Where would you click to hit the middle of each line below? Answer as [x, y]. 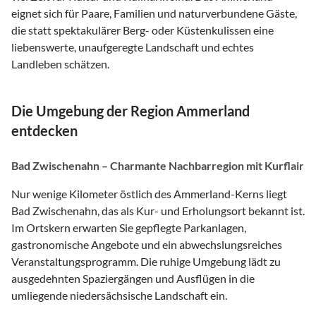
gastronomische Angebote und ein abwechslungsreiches [147, 244]
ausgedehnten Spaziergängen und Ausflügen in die [133, 278]
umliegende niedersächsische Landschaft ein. [119, 295]
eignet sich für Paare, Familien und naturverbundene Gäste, [154, 13]
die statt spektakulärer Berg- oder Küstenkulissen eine [142, 30]
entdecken [44, 130]
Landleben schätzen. [60, 63]
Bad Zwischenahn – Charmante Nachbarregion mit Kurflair [158, 165]
